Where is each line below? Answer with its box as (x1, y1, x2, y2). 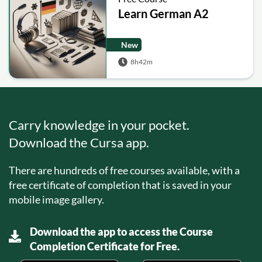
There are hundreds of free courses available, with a (9, 163, 240, 177)
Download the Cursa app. (9, 134, 149, 150)
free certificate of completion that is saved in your (9, 178, 232, 191)
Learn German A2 (118, 6, 209, 20)
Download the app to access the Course (30, 225, 213, 238)
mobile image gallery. (9, 192, 104, 206)
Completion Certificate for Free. (30, 239, 180, 253)
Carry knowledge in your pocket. (9, 116, 189, 133)
